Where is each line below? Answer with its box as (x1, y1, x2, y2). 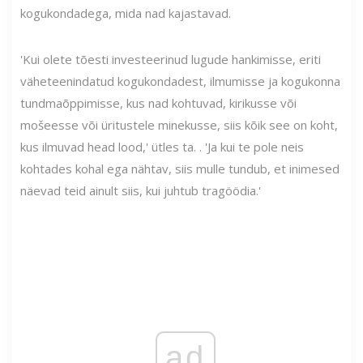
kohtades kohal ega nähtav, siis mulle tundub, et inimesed (20, 160, 340, 177)
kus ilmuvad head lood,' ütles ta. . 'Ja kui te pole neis (20, 138, 304, 155)
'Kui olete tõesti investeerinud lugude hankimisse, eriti (20, 50, 321, 67)
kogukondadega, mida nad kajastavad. (20, 4, 231, 21)
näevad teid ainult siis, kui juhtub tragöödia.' (20, 181, 261, 199)
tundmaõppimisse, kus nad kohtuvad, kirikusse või (20, 94, 297, 111)
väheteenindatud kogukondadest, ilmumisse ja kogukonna (20, 72, 340, 89)
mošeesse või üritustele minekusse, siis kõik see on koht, (20, 116, 338, 133)
